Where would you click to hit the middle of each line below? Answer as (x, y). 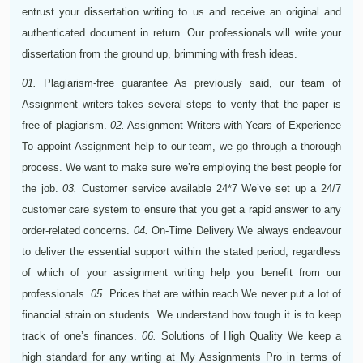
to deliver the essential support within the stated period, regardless (181, 251)
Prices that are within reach (172, 293)
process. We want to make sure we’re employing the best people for (181, 167)
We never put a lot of (290, 293)
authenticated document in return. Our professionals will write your (181, 32)
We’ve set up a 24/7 (289, 188)
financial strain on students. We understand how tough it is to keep (181, 314)
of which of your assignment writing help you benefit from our (181, 272)
